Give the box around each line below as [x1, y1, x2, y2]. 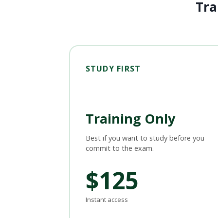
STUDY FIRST [85, 63, 141, 74]
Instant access [85, 195, 128, 204]
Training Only [85, 109, 175, 127]
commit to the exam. [85, 143, 154, 153]
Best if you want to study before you [85, 133, 204, 143]
